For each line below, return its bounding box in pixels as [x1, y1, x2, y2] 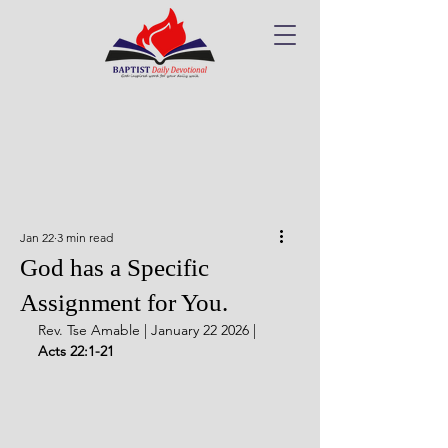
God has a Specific [20, 254, 209, 281]
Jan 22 [20, 230, 54, 245]
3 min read [57, 230, 113, 245]
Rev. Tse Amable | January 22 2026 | [38, 321, 260, 339]
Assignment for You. [20, 289, 228, 316]
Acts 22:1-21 [38, 342, 114, 360]
